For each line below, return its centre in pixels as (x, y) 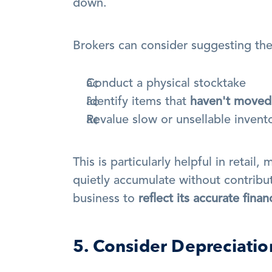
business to (106, 199)
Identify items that (138, 102)
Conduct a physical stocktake (166, 84)
